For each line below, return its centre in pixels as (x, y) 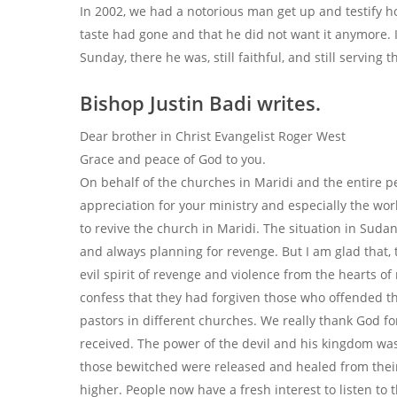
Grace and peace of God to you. (173, 159)
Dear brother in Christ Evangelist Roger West (213, 136)
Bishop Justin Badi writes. (200, 103)
